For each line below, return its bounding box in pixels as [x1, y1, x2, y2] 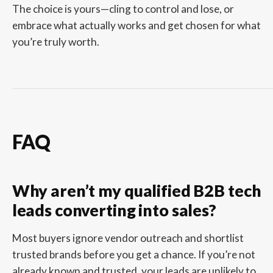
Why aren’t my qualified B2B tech [12, 181, 261, 201]
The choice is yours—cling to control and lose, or [12, 2, 234, 15]
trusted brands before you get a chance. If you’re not [12, 248, 255, 261]
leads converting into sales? [12, 200, 216, 221]
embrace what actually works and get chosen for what [12, 18, 261, 32]
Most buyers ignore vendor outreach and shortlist [12, 232, 244, 245]
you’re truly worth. [12, 35, 99, 48]
